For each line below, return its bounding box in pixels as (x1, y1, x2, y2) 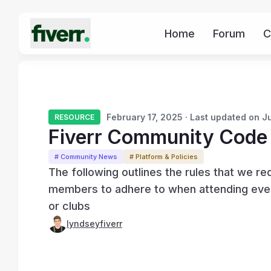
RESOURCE (54, 113, 94, 122)
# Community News (54, 152, 117, 161)
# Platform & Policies (129, 152, 198, 161)
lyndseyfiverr (67, 218, 122, 229)
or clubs (48, 200, 90, 212)
